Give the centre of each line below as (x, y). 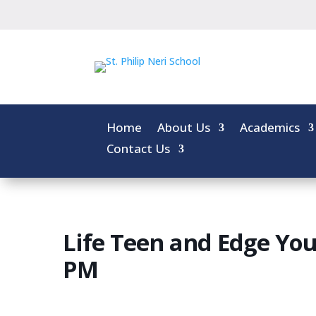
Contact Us (139, 148)
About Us (184, 127)
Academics (270, 127)
